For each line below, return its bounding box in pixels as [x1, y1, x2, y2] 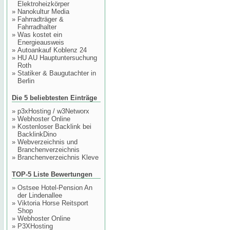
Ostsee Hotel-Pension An [17, 184, 92, 191]
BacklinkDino [17, 130, 56, 138]
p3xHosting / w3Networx [17, 107, 89, 115]
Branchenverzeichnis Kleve [17, 154, 99, 161]
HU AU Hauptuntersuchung [17, 54, 97, 62]
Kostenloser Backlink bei [17, 123, 91, 130]
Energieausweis [17, 39, 64, 46]
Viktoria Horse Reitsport [17, 199, 88, 207]
